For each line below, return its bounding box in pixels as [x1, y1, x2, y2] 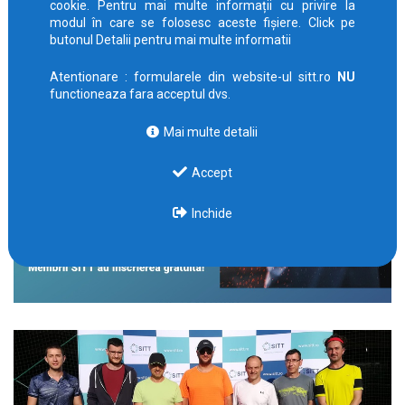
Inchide [188, 206, 232, 221]
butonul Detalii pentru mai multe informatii [49, 33, 291, 48]
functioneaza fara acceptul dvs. [49, 87, 231, 102]
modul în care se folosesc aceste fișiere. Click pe [49, 15, 356, 31]
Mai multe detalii [161, 125, 259, 140]
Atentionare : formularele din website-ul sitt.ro [49, 70, 338, 85]
